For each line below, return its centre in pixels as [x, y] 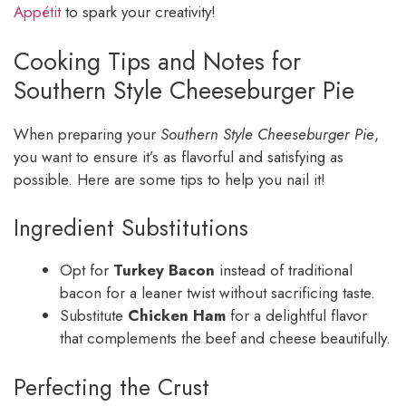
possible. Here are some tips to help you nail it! [169, 179]
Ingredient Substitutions [131, 228]
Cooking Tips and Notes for [157, 61]
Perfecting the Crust [111, 387]
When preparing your [87, 134]
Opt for [87, 271]
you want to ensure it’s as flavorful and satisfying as [179, 156]
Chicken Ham [177, 316]
